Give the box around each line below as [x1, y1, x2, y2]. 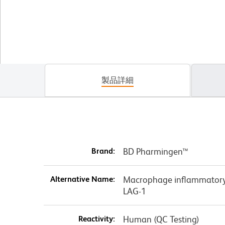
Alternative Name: [50, 174, 115, 184]
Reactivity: [78, 213, 115, 223]
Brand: [91, 146, 115, 156]
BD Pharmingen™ [123, 146, 188, 157]
